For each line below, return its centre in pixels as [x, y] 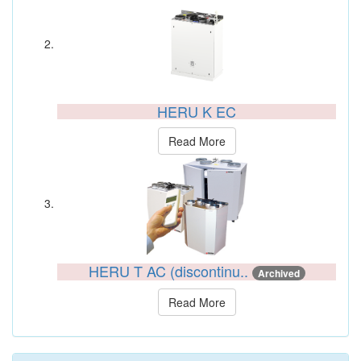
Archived [278, 273]
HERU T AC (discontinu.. [170, 271]
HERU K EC [197, 111]
